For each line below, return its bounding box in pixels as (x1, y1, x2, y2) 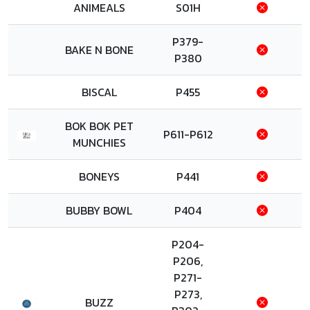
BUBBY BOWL (66, 202, 132, 219)
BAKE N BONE (64, 42, 134, 58)
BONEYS (78, 168, 120, 185)
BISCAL (81, 84, 117, 100)
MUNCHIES (72, 134, 126, 151)
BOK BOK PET (64, 118, 134, 134)
